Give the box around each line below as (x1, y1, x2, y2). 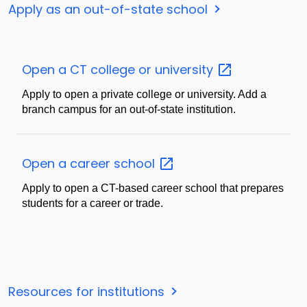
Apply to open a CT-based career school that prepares (22, 182, 284, 195)
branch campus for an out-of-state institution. (22, 103, 236, 116)
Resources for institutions (8, 283, 168, 301)
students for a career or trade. (22, 197, 163, 210)
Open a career (22, 155, 114, 173)
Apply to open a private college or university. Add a (22, 88, 267, 101)
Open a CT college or (22, 61, 155, 79)
